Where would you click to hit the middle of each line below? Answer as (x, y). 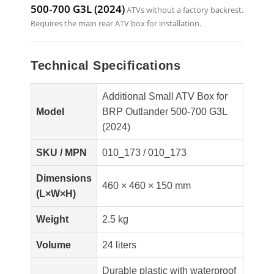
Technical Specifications (106, 65)
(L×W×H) (56, 194)
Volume (54, 245)
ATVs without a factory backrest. (184, 10)
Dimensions (64, 178)
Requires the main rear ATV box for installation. (116, 23)
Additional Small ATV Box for (165, 96)
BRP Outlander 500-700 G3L (165, 112)
